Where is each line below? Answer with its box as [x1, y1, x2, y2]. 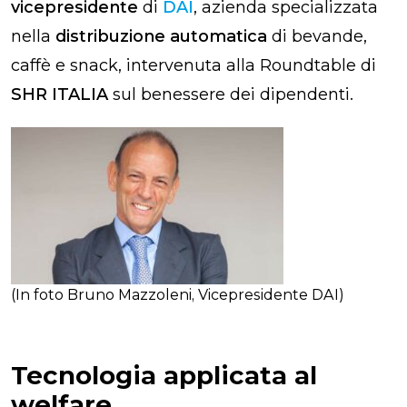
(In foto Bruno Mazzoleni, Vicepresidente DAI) [11, 285, 344, 303]
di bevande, [272, 25, 367, 46]
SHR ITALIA [11, 84, 108, 104]
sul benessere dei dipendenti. [108, 84, 353, 104]
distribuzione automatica [55, 25, 272, 46]
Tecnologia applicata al [11, 359, 317, 391]
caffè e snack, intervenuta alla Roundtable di [11, 55, 376, 75]
